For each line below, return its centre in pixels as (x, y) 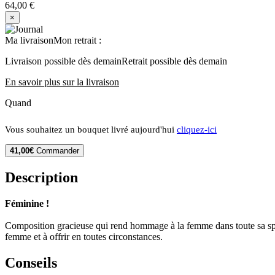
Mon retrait (75, 40)
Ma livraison (29, 40)
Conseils (31, 262)
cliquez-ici (197, 130)
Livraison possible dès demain (63, 61)
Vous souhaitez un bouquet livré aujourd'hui (91, 130)
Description (41, 178)
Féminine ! (27, 204)
